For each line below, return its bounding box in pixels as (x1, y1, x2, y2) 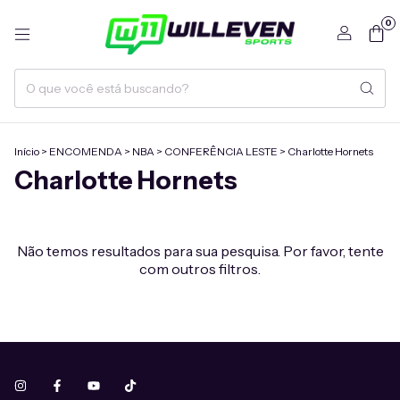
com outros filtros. (139, 260, 261, 278)
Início (14, 145, 39, 158)
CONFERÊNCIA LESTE (164, 145, 278, 158)
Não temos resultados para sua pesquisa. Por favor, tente (16, 242, 384, 260)
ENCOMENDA (49, 145, 122, 158)
